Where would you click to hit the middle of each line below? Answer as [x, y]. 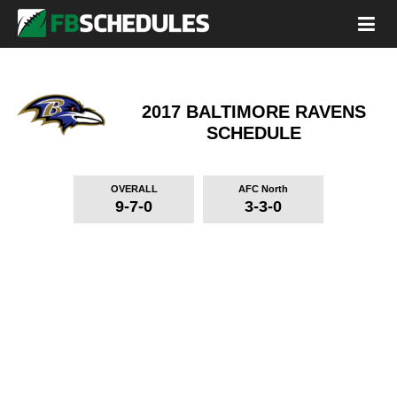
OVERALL [134, 189]
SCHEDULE [254, 132]
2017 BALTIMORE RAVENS [254, 111]
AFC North [263, 189]
